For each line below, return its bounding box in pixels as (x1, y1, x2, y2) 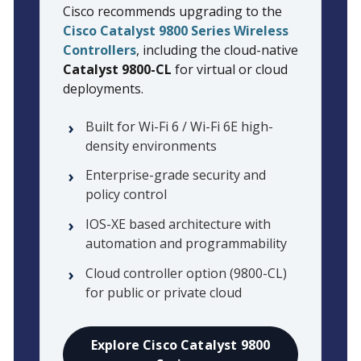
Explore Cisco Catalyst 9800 (90, 336, 271, 355)
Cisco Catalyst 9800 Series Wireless (63, 22, 288, 40)
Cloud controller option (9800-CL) (85, 264, 287, 283)
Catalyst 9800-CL (63, 60, 172, 79)
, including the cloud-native (136, 41, 298, 60)
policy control (85, 185, 167, 204)
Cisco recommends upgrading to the (63, 2, 282, 21)
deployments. (63, 80, 143, 98)
